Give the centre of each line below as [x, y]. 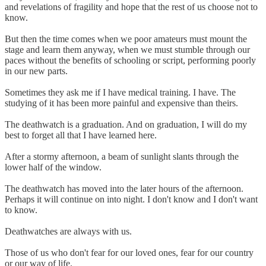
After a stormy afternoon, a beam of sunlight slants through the [122, 156]
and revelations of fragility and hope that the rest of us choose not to [131, 7]
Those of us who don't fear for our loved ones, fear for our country [129, 252]
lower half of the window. [53, 167]
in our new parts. [36, 71]
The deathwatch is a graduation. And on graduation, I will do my [126, 124]
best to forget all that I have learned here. [81, 135]
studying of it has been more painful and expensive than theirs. [121, 103]
